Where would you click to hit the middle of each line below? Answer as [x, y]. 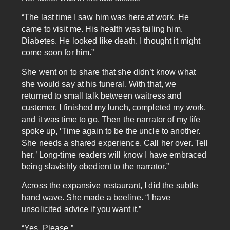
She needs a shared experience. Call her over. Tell [115, 143]
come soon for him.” [58, 53]
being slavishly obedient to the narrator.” [95, 166]
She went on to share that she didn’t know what [109, 72]
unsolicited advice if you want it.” [82, 209]
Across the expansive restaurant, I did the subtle [110, 186]
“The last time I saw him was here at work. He [105, 17]
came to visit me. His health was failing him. [102, 29]
